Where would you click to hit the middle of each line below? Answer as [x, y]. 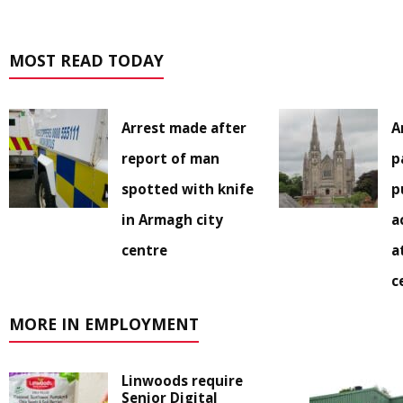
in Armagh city [172, 220]
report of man [170, 159]
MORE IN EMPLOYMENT [104, 324]
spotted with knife [188, 189]
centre [144, 251]
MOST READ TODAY [86, 61]
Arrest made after [184, 128]
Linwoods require [182, 381]
